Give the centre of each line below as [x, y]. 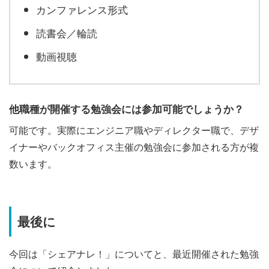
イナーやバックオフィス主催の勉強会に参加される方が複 [134, 147]
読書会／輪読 [66, 32]
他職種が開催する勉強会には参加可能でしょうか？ [126, 109]
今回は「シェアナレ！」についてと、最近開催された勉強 [134, 253]
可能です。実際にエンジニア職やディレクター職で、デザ [134, 130]
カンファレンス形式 [82, 9]
